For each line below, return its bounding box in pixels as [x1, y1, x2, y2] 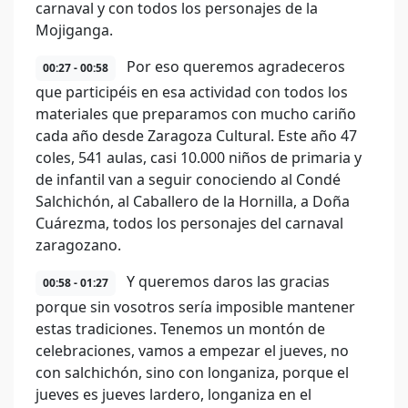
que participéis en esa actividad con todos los [36, 82, 348, 102]
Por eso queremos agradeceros [123, 56, 345, 76]
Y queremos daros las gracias [123, 271, 330, 291]
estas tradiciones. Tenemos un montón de [36, 319, 325, 339]
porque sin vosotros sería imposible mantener [36, 297, 355, 317]
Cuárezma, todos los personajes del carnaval [36, 213, 343, 233]
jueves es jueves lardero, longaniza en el [36, 384, 311, 404]
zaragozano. [36, 235, 121, 255]
